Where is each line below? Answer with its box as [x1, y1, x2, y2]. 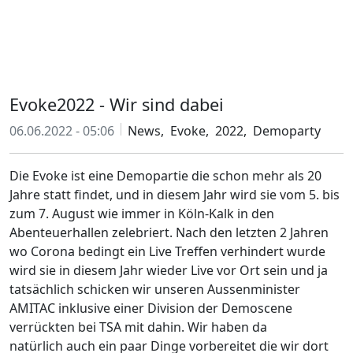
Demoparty [253, 122, 321, 139]
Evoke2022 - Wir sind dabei [9, 93, 224, 116]
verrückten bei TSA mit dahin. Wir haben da [9, 318, 267, 336]
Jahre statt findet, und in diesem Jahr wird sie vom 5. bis [9, 186, 340, 203]
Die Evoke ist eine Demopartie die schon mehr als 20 [9, 167, 321, 184]
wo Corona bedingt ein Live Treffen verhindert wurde [9, 243, 325, 260]
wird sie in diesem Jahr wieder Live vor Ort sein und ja [9, 262, 328, 279]
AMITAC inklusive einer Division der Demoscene [9, 299, 292, 317]
